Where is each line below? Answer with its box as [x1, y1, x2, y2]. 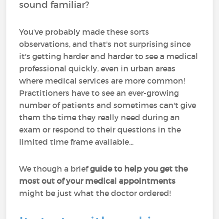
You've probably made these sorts [19, 27, 150, 37]
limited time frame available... [19, 137, 134, 147]
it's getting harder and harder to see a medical [19, 51, 198, 61]
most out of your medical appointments [19, 176, 176, 186]
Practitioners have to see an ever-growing [19, 88, 179, 98]
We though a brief [19, 164, 90, 174]
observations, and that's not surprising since [19, 39, 191, 49]
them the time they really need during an [19, 112, 180, 122]
